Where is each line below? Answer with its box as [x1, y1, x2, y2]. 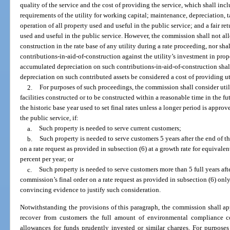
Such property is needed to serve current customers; [39, 124, 181, 132]
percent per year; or [20, 155, 74, 163]
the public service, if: [20, 114, 79, 122]
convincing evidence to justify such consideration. [20, 186, 161, 194]
